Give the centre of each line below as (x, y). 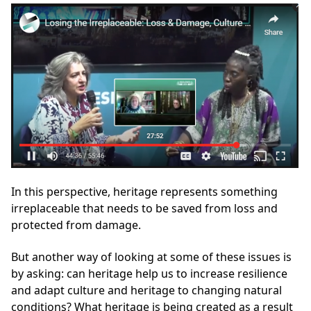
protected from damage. (76, 225)
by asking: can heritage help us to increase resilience (149, 273)
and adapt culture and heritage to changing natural (146, 290)
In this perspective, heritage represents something (144, 191)
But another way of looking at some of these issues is (151, 257)
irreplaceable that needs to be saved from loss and (144, 208)
